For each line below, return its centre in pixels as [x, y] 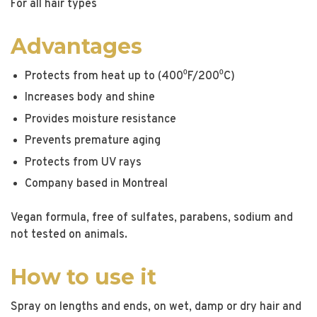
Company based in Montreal [96, 184]
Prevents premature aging [93, 141]
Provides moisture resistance [100, 119]
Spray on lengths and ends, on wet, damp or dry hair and [156, 307]
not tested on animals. [69, 235]
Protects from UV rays [83, 162]
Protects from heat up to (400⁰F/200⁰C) [130, 76]
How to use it [83, 277]
